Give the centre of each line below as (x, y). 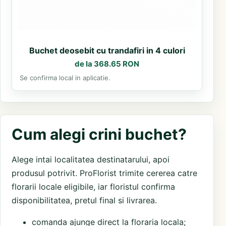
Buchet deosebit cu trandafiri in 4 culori (107, 51)
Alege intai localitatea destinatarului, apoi (91, 160)
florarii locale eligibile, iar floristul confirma (93, 187)
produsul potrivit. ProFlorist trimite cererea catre (104, 173)
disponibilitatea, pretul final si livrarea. (84, 201)
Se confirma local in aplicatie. (65, 78)
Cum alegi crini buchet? (99, 134)
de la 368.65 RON (107, 64)
